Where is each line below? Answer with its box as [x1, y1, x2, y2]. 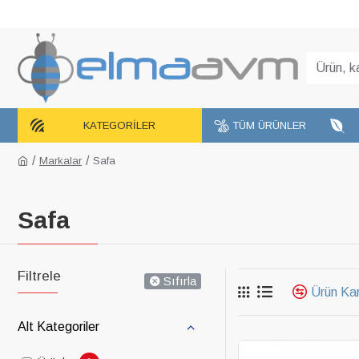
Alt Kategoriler [18, 320, 99, 333]
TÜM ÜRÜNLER [232, 119, 306, 131]
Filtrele [18, 268, 61, 284]
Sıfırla [163, 274, 196, 288]
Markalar [39, 154, 82, 167]
